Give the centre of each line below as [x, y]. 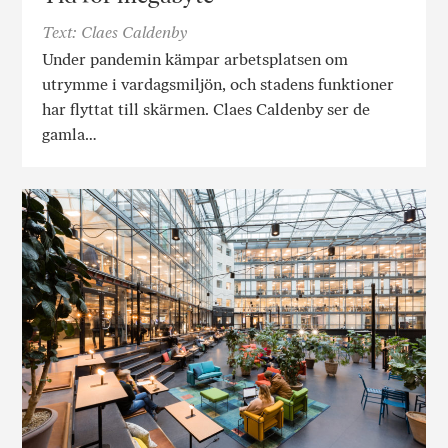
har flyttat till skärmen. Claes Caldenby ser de [206, 109]
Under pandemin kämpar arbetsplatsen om [195, 59]
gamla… [70, 134]
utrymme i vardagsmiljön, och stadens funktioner [218, 84]
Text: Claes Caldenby [115, 32]
